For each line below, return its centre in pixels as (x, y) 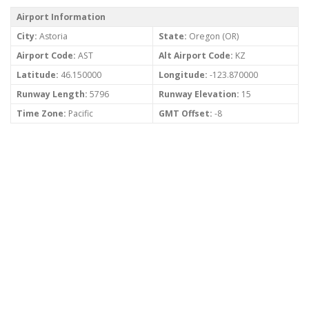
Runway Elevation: (199, 94)
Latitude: (38, 75)
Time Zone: (41, 114)
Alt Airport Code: (196, 56)
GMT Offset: (186, 114)
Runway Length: (52, 94)
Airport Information (61, 17)
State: (173, 37)
